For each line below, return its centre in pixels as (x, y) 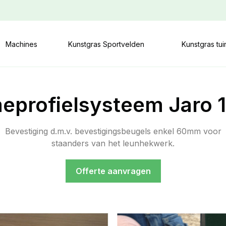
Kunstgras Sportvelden (106, 44)
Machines (21, 44)
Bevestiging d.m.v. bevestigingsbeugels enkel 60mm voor (113, 131)
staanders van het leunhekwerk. (113, 143)
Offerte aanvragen (113, 171)
